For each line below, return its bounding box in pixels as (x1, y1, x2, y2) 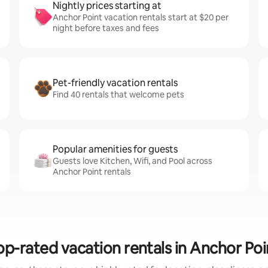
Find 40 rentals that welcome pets (53, 89, 184, 100)
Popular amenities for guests (53, 143, 178, 156)
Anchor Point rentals (53, 166, 131, 177)
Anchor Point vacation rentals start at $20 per (53, 12, 229, 23)
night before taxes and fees (53, 23, 159, 33)
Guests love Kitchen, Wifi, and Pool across (53, 156, 212, 166)
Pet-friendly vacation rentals (53, 77, 178, 89)
